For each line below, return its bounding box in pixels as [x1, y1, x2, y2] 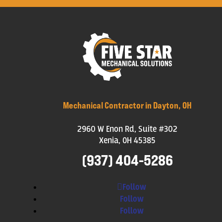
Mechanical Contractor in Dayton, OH [62, 100, 192, 111]
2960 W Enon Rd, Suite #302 [77, 124, 177, 135]
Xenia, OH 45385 [99, 135, 156, 146]
